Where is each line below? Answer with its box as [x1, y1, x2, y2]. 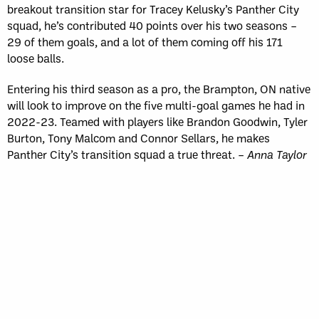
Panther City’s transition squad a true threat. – [7, 147, 247, 162]
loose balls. [7, 51, 64, 66]
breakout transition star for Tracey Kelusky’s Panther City [7, 1, 299, 17]
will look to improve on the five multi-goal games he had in [7, 98, 305, 113]
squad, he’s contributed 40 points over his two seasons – [7, 18, 297, 33]
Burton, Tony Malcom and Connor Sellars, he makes [7, 130, 270, 146]
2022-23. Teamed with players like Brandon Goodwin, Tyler [7, 114, 308, 130]
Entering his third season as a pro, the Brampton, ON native [7, 81, 310, 97]
